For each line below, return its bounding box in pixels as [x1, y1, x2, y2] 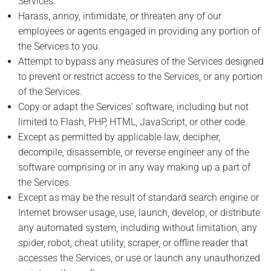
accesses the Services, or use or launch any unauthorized [18, 252, 260, 264]
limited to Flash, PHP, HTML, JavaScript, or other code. [18, 116, 247, 128]
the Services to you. [18, 41, 100, 53]
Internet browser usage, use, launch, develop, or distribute [18, 207, 260, 219]
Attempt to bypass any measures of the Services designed [18, 56, 264, 68]
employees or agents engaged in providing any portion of [18, 25, 260, 38]
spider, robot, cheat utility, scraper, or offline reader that [18, 237, 248, 249]
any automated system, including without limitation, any [18, 222, 257, 234]
